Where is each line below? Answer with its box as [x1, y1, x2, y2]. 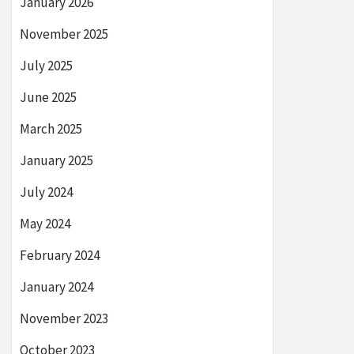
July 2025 [20, 57, 73, 74]
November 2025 [20, 25, 108, 43]
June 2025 [20, 88, 77, 106]
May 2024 [20, 215, 70, 232]
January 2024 [20, 278, 93, 296]
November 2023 [20, 310, 108, 327]
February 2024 [20, 247, 100, 264]
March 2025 [20, 120, 82, 137]
